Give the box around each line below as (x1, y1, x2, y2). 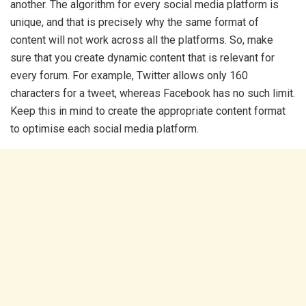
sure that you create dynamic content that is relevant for (10, 51, 275, 64)
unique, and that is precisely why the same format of (10, 15, 259, 29)
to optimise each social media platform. (10, 122, 199, 135)
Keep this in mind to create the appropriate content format (10, 104, 286, 117)
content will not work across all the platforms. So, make (10, 33, 273, 46)
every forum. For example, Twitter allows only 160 (10, 68, 248, 82)
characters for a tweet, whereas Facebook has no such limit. (10, 86, 295, 100)
